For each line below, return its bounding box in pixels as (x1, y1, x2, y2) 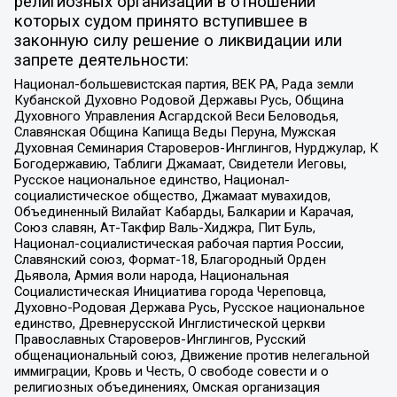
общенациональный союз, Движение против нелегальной (13, 347, 370, 364)
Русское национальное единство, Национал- (13, 172, 290, 189)
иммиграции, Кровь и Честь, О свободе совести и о (13, 363, 329, 380)
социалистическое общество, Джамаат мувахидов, (13, 188, 331, 205)
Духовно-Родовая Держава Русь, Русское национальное (13, 300, 365, 316)
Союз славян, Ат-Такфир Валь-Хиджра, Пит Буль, (13, 220, 315, 237)
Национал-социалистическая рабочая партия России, (13, 236, 344, 253)
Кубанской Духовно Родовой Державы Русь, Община (13, 92, 344, 109)
